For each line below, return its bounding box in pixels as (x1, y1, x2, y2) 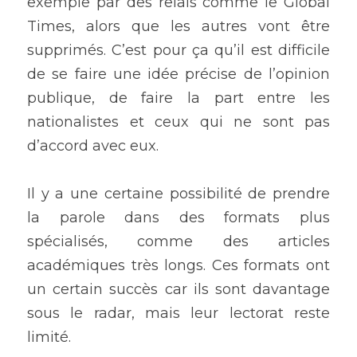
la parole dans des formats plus (27, 209, 330, 227)
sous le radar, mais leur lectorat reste (27, 304, 330, 323)
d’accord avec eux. (27, 137, 163, 155)
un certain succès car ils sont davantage (27, 280, 330, 299)
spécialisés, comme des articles (27, 233, 330, 251)
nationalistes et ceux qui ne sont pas (27, 113, 330, 131)
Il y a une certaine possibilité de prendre (27, 185, 330, 203)
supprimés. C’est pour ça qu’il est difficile (27, 41, 330, 60)
